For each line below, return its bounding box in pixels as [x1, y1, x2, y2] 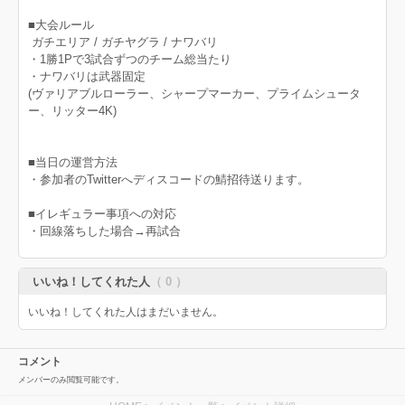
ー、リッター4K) [28, 104, 117, 118]
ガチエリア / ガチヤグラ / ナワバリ [28, 35, 218, 50]
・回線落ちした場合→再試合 [28, 224, 181, 239]
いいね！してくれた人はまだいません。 [28, 306, 223, 319]
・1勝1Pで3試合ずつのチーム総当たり [28, 52, 231, 67]
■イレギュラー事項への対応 [28, 207, 176, 221]
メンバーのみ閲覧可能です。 [18, 375, 124, 385]
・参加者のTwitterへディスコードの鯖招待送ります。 [28, 173, 309, 187]
